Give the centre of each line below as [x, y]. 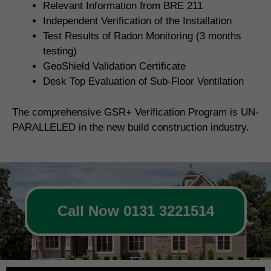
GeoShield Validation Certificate [114, 67]
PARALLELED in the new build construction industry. [131, 127]
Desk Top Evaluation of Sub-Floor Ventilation [143, 82]
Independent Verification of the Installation [137, 21]
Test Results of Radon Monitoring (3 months [142, 36]
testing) [60, 51]
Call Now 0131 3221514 [135, 211]
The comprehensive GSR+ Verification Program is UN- [135, 112]
